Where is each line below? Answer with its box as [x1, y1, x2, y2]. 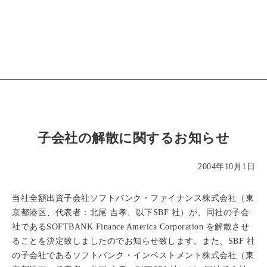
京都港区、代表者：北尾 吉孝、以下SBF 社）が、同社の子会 [12, 208, 249, 217]
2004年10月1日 [198, 162, 255, 171]
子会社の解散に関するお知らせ [38, 131, 229, 145]
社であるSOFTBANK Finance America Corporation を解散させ [12, 222, 249, 231]
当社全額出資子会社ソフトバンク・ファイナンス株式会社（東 [12, 194, 254, 203]
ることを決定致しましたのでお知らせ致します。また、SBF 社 [12, 237, 255, 246]
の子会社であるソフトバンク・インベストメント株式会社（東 [12, 251, 254, 260]
